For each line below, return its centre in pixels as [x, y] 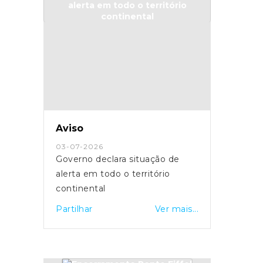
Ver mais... [176, 209]
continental [81, 188]
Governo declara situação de [118, 159]
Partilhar [74, 209]
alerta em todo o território [78, 173]
